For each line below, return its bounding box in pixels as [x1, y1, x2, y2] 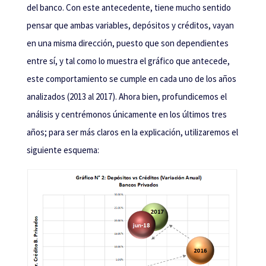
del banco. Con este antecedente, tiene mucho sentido [26, 2, 231, 14]
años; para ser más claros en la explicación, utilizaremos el [26, 126, 238, 138]
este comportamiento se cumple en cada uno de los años [26, 73, 236, 85]
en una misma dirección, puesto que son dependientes [26, 37, 229, 49]
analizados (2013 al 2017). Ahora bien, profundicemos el [26, 91, 227, 103]
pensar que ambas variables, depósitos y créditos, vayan [26, 20, 234, 31]
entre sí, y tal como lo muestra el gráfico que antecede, [26, 55, 230, 67]
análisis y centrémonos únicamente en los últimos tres [26, 109, 227, 121]
